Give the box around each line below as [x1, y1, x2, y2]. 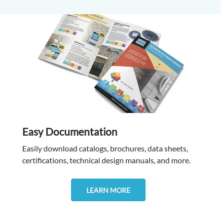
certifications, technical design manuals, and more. [22, 155, 190, 165]
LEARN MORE [86, 185, 130, 194]
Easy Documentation [22, 125, 117, 138]
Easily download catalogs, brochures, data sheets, [22, 144, 188, 153]
